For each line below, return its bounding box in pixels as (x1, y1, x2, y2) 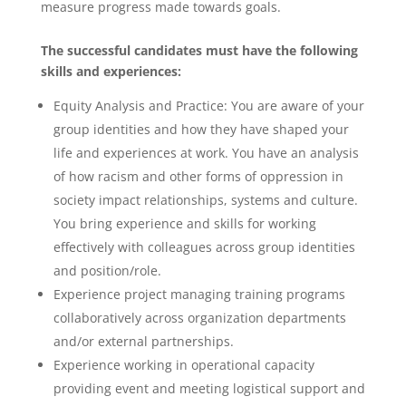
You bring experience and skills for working (53, 215, 316, 232)
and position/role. (53, 262, 161, 279)
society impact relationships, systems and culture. (53, 191, 358, 208)
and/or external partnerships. (53, 333, 234, 350)
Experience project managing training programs (53, 285, 345, 303)
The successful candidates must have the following (40, 42, 358, 59)
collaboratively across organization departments (53, 309, 346, 326)
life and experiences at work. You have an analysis (53, 144, 359, 161)
